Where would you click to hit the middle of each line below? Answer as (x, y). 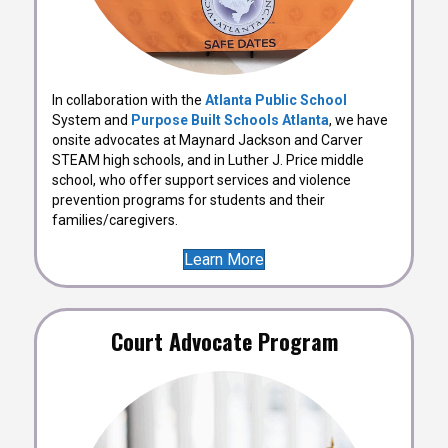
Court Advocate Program (224, 341)
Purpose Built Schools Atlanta (230, 120)
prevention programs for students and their (188, 200)
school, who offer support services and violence (201, 180)
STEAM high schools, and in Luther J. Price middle (208, 160)
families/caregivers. (115, 220)
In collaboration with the (128, 100)
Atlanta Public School (276, 100)
